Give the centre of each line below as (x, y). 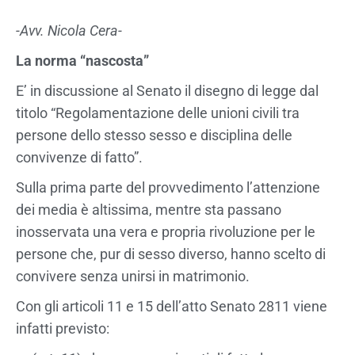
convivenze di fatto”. (79, 157)
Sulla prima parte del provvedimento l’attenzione (168, 187)
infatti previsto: (63, 328)
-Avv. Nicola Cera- (69, 30)
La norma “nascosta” (152, 60)
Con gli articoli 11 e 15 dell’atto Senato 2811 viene (172, 306)
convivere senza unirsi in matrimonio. (133, 276)
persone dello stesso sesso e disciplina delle (154, 135)
